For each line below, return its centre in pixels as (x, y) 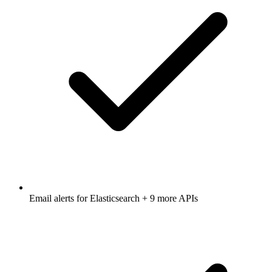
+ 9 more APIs (169, 198)
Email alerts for (59, 198)
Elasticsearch (115, 198)
